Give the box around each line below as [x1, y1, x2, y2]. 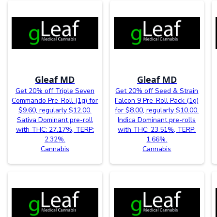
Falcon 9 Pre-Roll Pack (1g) [115, 96, 199, 106]
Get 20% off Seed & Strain [115, 86, 199, 96]
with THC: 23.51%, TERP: [118, 125, 196, 135]
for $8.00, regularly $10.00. [115, 106, 199, 115]
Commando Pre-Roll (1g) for [12, 96, 98, 106]
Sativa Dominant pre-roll [16, 115, 93, 125]
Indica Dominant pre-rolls [118, 115, 196, 125]
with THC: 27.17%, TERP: [15, 125, 94, 135]
